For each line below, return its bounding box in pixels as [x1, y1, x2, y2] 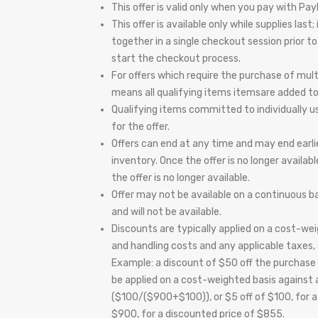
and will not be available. [111, 206, 221, 218]
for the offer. [111, 121, 170, 133]
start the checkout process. [111, 53, 241, 65]
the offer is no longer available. [111, 172, 250, 184]
